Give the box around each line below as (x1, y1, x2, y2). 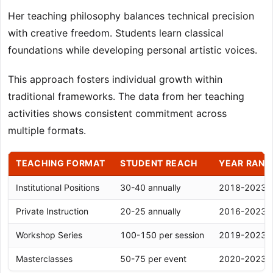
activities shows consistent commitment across (8, 107, 227, 120)
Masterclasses (16, 253, 73, 264)
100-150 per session (120, 230, 204, 241)
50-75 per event (120, 253, 186, 264)
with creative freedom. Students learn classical (8, 27, 224, 40)
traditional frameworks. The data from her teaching (8, 90, 244, 103)
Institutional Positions (16, 182, 99, 193)
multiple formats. (8, 124, 86, 137)
